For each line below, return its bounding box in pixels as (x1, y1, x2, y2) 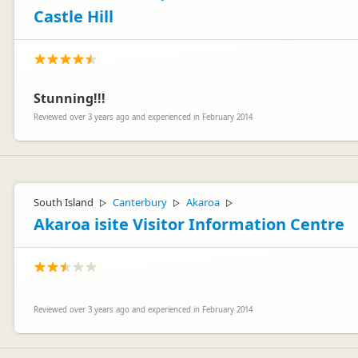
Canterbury (113, 195, 167, 209)
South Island (34, 195, 93, 209)
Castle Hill (34, 6, 113, 27)
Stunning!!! (34, 89, 105, 107)
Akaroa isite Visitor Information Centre (34, 213, 344, 235)
